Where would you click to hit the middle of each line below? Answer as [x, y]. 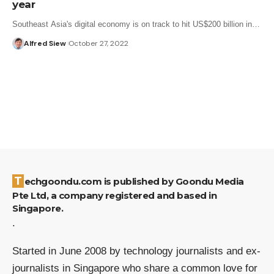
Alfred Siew [45, 43]
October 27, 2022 [98, 43]
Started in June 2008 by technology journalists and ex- [136, 251]
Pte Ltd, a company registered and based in [114, 195]
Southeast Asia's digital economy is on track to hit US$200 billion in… [136, 24]
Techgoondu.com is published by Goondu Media [18, 181]
